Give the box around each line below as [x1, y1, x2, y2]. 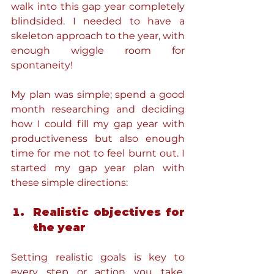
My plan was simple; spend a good [11, 89, 185, 100]
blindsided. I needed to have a [11, 15, 185, 27]
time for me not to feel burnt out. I [11, 147, 185, 159]
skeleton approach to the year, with [11, 30, 185, 42]
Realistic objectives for [33, 206, 185, 219]
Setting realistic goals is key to [11, 251, 185, 263]
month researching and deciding [11, 103, 185, 115]
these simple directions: [11, 177, 128, 188]
